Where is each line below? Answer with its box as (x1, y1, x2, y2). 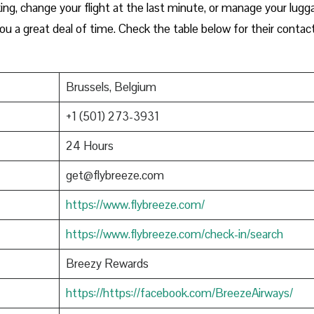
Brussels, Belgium (65, 78, 156, 95)
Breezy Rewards (65, 255, 149, 271)
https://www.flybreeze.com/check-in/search (65, 226, 283, 242)
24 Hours (65, 137, 114, 153)
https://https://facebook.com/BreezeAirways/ (65, 285, 293, 301)
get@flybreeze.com (65, 167, 164, 183)
